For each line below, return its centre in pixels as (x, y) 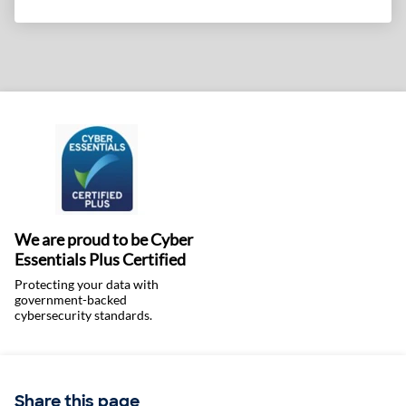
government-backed (71, 300)
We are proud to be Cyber (104, 240)
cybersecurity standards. (83, 315)
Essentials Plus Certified (100, 260)
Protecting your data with (87, 285)
